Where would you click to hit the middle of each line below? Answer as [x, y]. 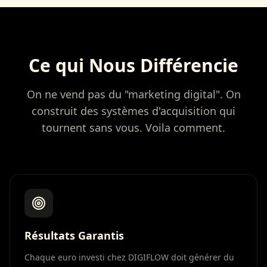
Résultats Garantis [74, 235]
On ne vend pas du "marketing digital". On [133, 94]
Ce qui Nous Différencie [133, 65]
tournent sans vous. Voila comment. [133, 128]
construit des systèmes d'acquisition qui [133, 111]
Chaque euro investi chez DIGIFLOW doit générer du [129, 257]
